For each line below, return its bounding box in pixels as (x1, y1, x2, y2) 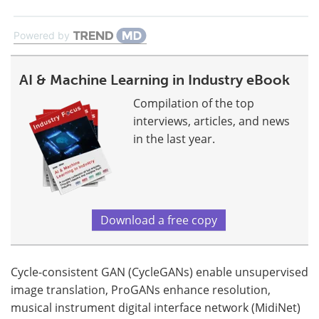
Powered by (14, 28, 70, 41)
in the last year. (133, 130, 215, 147)
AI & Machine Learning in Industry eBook (19, 70, 290, 88)
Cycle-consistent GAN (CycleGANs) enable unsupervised (11, 263, 308, 280)
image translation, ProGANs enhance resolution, (11, 281, 271, 298)
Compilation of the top (133, 95, 254, 111)
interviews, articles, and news (133, 113, 290, 129)
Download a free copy (100, 211, 217, 228)
